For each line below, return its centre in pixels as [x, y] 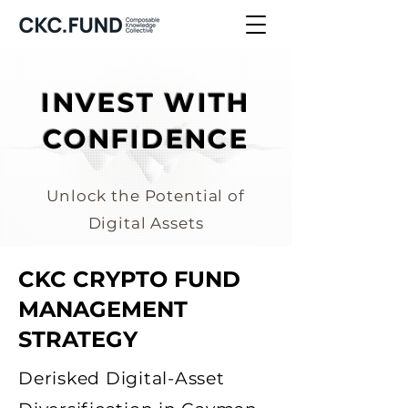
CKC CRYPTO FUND [129, 279]
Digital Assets [146, 223]
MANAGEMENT [103, 309]
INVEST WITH [146, 102]
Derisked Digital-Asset [122, 378]
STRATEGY [78, 339]
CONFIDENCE [146, 139]
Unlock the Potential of [146, 196]
